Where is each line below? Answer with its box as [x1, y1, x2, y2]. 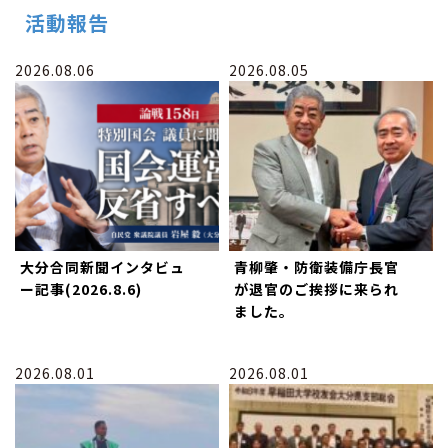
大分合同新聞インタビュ [20, 256, 185, 277]
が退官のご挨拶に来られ [234, 278, 399, 299]
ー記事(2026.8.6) [20, 278, 142, 299]
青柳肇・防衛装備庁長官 [234, 256, 399, 277]
